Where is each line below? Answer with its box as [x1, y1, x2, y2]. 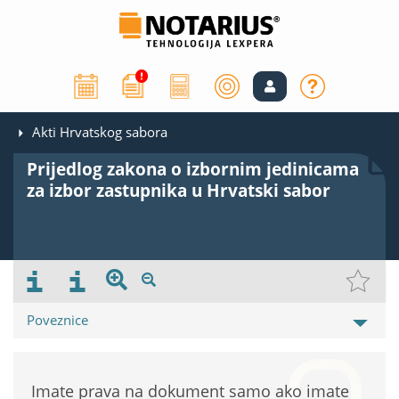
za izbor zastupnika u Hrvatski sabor [27, 179, 330, 203]
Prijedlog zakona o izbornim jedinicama [27, 158, 359, 182]
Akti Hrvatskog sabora [32, 123, 167, 142]
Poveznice [27, 311, 88, 330]
